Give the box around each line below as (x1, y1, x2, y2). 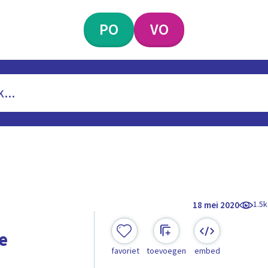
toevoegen (146, 245, 186, 258)
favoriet (111, 245, 139, 258)
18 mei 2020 (193, 199, 240, 212)
